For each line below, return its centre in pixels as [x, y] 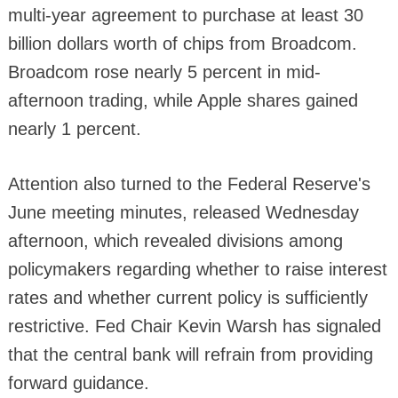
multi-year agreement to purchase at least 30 [185, 15]
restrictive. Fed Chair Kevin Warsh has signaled [194, 326]
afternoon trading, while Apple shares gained [183, 100]
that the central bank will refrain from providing [190, 354]
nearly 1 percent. [74, 129]
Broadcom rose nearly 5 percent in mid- [164, 72]
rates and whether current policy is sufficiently [187, 298]
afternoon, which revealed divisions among [175, 241]
